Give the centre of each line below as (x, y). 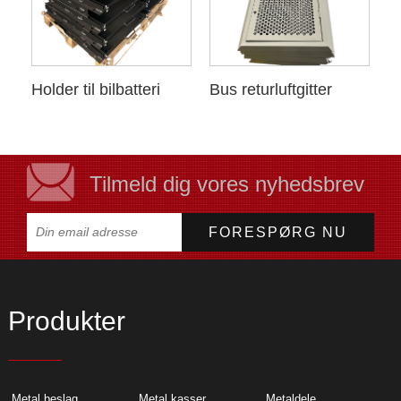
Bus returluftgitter (270, 90)
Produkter (66, 320)
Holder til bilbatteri (95, 90)
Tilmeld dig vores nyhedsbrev (227, 184)
